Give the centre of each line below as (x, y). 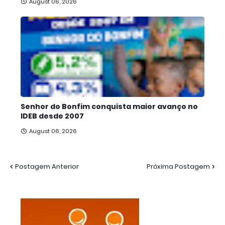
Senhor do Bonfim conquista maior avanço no (109, 106)
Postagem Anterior (47, 166)
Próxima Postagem (178, 166)
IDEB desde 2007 (52, 116)
